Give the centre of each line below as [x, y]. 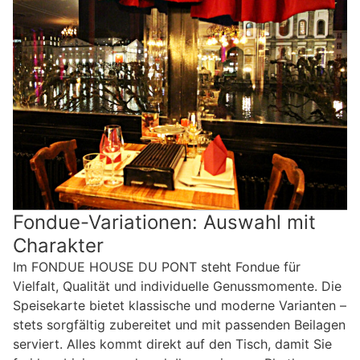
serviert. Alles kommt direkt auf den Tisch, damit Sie [172, 344]
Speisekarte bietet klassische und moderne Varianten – [180, 305]
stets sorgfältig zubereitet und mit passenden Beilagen [179, 324]
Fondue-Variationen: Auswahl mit [164, 222]
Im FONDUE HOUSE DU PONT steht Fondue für [157, 266]
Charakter [58, 245]
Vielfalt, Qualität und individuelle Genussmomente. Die [177, 286]
